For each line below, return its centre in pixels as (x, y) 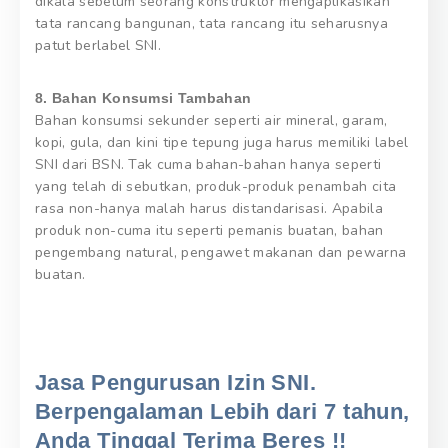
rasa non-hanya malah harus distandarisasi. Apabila (209, 208)
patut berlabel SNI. (98, 45)
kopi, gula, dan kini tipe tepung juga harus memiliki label (222, 142)
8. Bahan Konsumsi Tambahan (143, 97)
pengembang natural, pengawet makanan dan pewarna (221, 252)
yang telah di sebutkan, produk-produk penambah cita (216, 186)
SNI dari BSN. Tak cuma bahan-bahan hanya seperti (208, 164)
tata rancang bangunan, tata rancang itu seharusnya (212, 23)
